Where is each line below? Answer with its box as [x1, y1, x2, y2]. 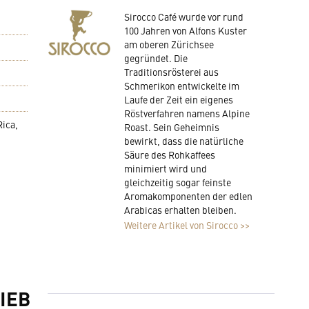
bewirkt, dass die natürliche [123, 134, 243, 148]
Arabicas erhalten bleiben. [123, 203, 237, 217]
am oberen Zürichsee [123, 37, 214, 51]
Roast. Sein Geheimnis [123, 120, 219, 134]
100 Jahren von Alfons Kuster [123, 23, 247, 37]
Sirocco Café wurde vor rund [123, 10, 243, 23]
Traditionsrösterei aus [123, 65, 219, 79]
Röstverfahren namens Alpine [123, 106, 250, 120]
